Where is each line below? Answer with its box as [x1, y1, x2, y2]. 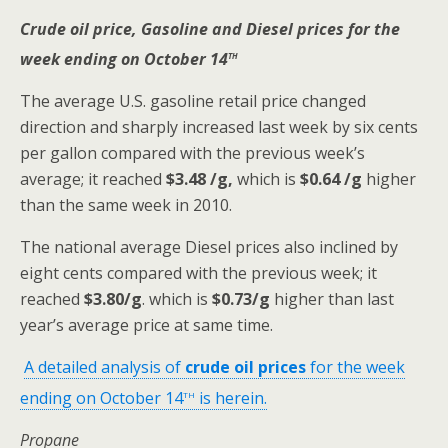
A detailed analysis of [24, 356, 185, 379]
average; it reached [20, 168, 166, 191]
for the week [306, 356, 405, 379]
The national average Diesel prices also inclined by [20, 236, 398, 259]
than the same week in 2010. [20, 194, 232, 217]
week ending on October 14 [20, 48, 228, 71]
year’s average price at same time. [20, 314, 273, 337]
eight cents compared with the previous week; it [20, 262, 377, 285]
